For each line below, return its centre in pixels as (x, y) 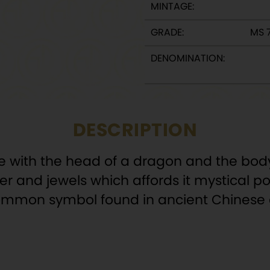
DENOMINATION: (188, 58)
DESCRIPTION (135, 130)
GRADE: (167, 32)
